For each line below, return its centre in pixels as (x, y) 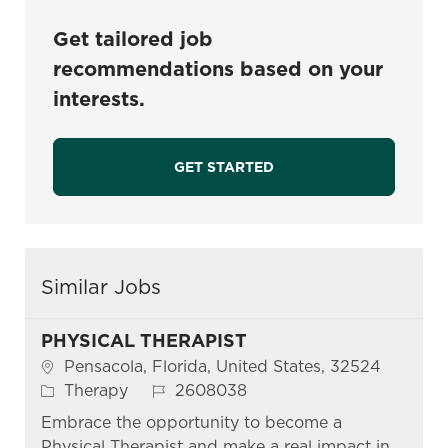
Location (73, 366)
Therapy (95, 391)
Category (75, 390)
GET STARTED (223, 167)
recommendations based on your (217, 69)
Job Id (176, 390)
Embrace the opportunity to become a (191, 423)
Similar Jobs (100, 287)
